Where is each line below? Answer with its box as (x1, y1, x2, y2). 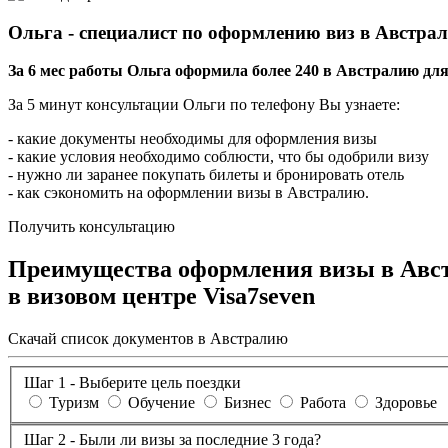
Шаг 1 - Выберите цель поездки (24, 373, 241, 391)
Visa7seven (203, 283, 315, 310)
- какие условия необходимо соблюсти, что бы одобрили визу (8, 148, 429, 166)
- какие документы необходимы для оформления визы (8, 130, 377, 148)
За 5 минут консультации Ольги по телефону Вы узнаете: (8, 96, 400, 114)
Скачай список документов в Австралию (8, 330, 288, 348)
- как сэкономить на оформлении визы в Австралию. (8, 184, 369, 202)
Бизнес (224, 393, 271, 411)
